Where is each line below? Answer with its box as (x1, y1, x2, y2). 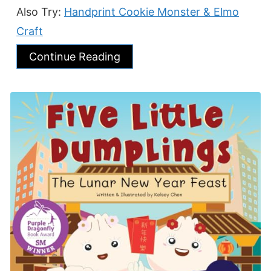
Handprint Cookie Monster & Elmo (64, 5, 239, 18)
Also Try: (16, 5, 64, 18)
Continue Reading (29, 50, 120, 63)
